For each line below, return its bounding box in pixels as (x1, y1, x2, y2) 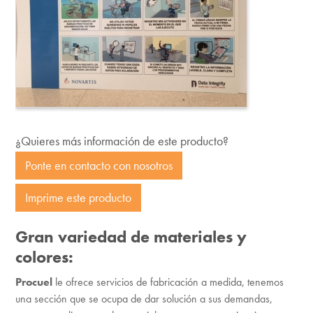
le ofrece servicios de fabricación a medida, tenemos (54, 274, 284, 289)
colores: (15, 245, 73, 268)
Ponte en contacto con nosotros (24, 156, 173, 173)
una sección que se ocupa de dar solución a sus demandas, (15, 291, 272, 306)
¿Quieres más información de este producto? (15, 132, 228, 149)
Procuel (15, 274, 55, 289)
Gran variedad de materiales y (15, 225, 247, 247)
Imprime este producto (24, 189, 131, 205)
